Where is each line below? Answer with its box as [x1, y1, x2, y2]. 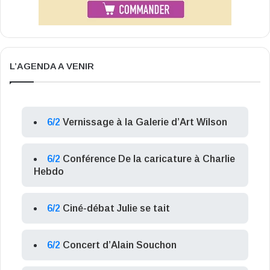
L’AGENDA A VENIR [10, 60, 94, 71]
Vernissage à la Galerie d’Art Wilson [63, 116, 227, 127]
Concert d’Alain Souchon [63, 239, 177, 250]
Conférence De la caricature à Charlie [63, 153, 235, 164]
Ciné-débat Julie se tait [63, 202, 170, 213]
